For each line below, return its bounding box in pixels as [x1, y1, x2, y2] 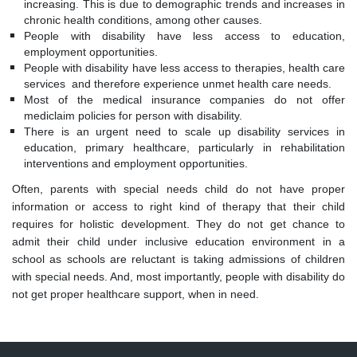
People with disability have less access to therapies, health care [24, 61, 345, 75]
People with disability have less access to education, [24, 29, 345, 43]
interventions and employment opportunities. [24, 157, 248, 171]
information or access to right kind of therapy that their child [12, 200, 345, 214]
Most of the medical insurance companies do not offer [24, 93, 345, 107]
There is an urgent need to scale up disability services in [24, 125, 345, 139]
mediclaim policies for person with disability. [24, 109, 242, 123]
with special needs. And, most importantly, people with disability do [12, 270, 345, 284]
